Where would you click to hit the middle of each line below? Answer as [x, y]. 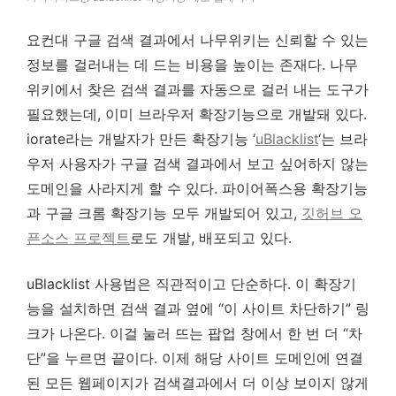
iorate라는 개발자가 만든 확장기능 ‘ [141, 139]
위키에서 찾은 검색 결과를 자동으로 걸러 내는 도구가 [198, 90]
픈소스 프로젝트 [78, 238]
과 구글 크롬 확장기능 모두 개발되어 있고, [164, 213]
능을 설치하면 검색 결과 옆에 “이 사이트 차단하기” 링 [198, 309]
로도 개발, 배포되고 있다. [211, 238]
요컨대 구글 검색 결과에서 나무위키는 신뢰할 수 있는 [198, 40]
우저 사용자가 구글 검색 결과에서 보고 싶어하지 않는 [198, 164]
